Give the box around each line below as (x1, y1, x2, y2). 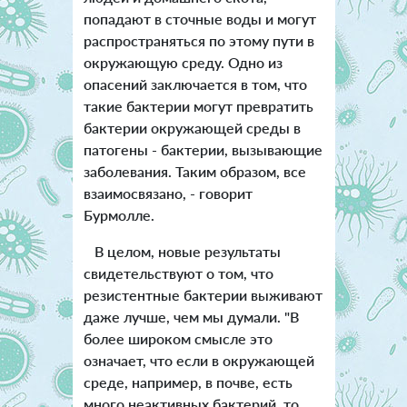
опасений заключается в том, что (83, 75, 307, 94)
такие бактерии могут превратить (83, 97, 313, 115)
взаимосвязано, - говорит (83, 184, 253, 203)
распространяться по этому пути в (83, 32, 314, 50)
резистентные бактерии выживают (83, 286, 323, 304)
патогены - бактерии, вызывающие (83, 141, 323, 159)
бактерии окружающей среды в (83, 119, 301, 137)
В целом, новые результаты (83, 243, 281, 261)
